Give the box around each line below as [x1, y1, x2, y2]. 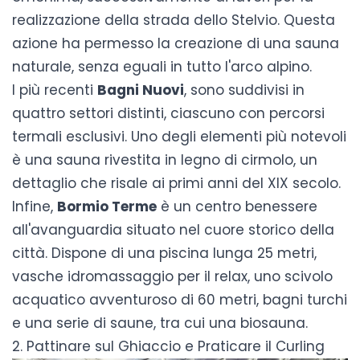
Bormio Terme [57, 196, 157, 216]
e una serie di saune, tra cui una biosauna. [12, 313, 308, 333]
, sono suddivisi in [184, 80, 305, 100]
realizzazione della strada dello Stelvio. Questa [12, 10, 335, 30]
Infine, [12, 196, 57, 216]
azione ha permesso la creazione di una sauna [12, 33, 339, 53]
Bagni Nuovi [97, 80, 184, 100]
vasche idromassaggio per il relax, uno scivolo [12, 266, 333, 286]
